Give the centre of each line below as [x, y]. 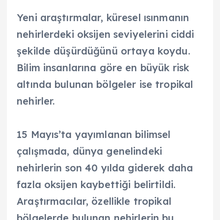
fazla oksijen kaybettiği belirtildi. [96, 184]
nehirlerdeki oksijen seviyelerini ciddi [106, 34]
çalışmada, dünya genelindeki [90, 151]
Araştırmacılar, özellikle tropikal [94, 201]
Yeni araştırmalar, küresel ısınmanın [103, 17]
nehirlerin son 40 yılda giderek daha [105, 167]
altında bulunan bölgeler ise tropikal [105, 84]
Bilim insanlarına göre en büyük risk [103, 67]
